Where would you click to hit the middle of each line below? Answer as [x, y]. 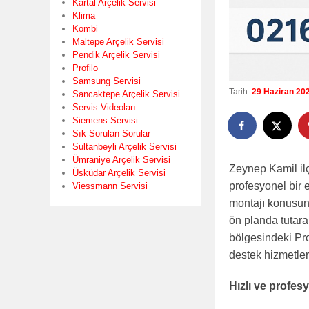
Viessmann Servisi [110, 186]
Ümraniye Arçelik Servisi [121, 159]
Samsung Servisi [107, 81]
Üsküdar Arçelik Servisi [119, 172]
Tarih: [240, 92]
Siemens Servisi [105, 120]
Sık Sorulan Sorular [111, 133]
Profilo [85, 68]
